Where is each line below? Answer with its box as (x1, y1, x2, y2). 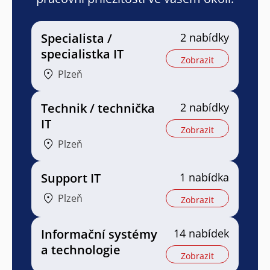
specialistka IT (41, 46, 124, 63)
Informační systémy (41, 226, 157, 243)
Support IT (41, 170, 101, 187)
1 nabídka (180, 170, 229, 185)
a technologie (41, 242, 121, 259)
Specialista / (41, 30, 112, 47)
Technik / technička (41, 100, 155, 117)
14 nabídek (174, 226, 229, 241)
